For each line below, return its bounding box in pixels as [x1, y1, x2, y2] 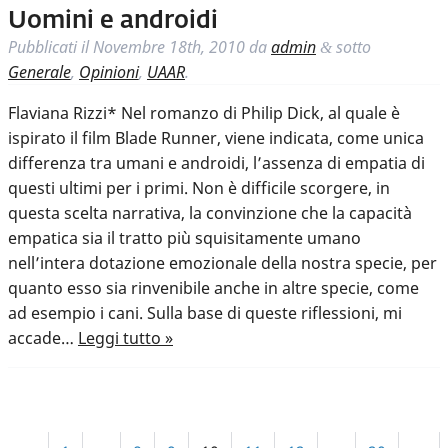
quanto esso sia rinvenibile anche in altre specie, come [8, 277, 419, 300]
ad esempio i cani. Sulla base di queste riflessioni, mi [8, 302, 402, 325]
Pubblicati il [8, 36, 93, 59]
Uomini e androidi [8, 9, 218, 34]
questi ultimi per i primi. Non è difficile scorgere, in [8, 177, 390, 200]
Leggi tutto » [78, 327, 173, 350]
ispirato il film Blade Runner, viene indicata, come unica [8, 127, 424, 150]
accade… [8, 327, 78, 350]
